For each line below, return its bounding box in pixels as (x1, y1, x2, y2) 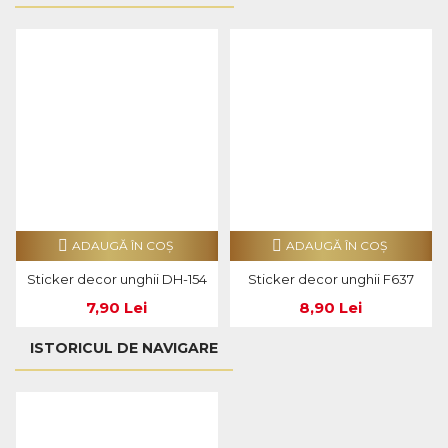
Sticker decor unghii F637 (247, 271, 414, 288)
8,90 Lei (299, 298, 363, 318)
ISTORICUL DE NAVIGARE (30, 339, 218, 358)
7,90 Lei (86, 298, 148, 318)
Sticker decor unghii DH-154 (26, 271, 207, 288)
